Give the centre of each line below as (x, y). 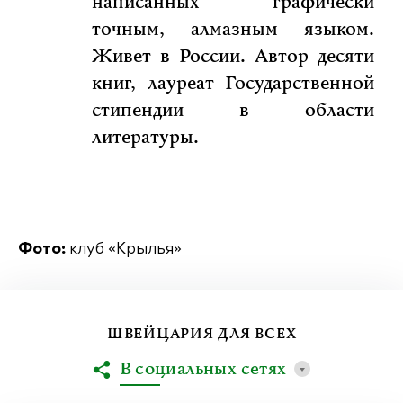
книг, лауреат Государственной (233, 84)
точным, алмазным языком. (233, 30)
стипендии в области (233, 111)
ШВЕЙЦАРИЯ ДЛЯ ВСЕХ (201, 334)
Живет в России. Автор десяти (233, 57)
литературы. (145, 138)
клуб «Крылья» (124, 251)
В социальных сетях (203, 370)
